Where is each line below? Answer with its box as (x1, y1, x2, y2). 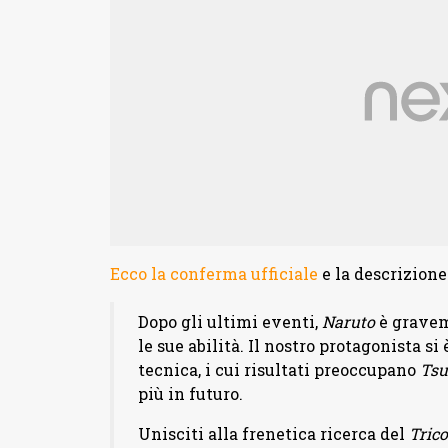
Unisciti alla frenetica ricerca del (137, 423, 409, 445)
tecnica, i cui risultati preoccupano (137, 359, 416, 381)
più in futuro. (137, 383, 243, 405)
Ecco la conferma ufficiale (109, 263, 318, 285)
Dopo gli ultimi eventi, (137, 311, 322, 333)
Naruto (321, 311, 375, 333)
